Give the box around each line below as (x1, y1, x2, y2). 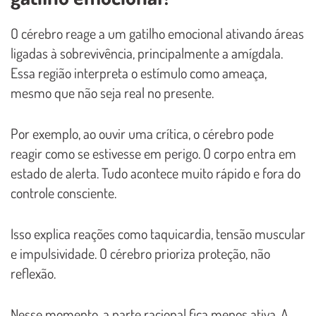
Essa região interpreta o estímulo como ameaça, (11, 63, 267, 82)
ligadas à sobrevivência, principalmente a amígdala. (11, 43, 283, 62)
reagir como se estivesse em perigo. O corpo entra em (11, 143, 296, 162)
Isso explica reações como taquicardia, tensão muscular (11, 224, 305, 243)
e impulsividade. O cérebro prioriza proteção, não (11, 243, 270, 262)
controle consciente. (11, 183, 116, 202)
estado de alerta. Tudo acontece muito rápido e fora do (11, 163, 300, 182)
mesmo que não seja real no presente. (11, 83, 214, 102)
